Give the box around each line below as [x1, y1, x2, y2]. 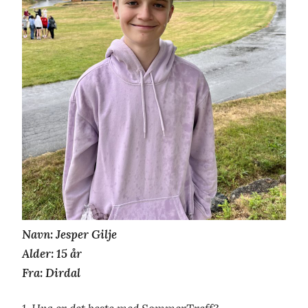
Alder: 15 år [22, 245, 82, 261]
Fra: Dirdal [22, 265, 80, 280]
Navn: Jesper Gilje [22, 226, 117, 242]
